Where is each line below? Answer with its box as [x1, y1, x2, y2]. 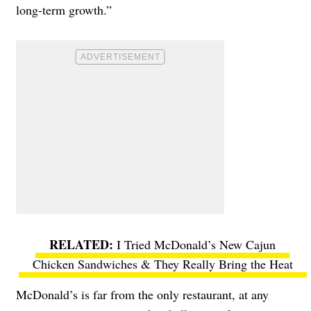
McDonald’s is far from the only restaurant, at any [16, 285, 269, 303]
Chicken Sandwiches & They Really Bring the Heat [32, 255, 293, 272]
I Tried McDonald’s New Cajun [117, 235, 276, 253]
